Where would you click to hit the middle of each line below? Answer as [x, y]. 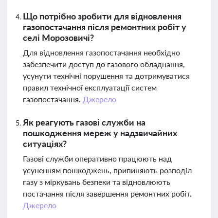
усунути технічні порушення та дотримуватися [106, 76]
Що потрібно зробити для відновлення [102, 16]
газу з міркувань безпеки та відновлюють [97, 182]
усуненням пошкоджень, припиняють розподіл [107, 170]
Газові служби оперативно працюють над [97, 158]
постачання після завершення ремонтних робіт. [107, 193]
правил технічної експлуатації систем [90, 87]
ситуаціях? [45, 144]
